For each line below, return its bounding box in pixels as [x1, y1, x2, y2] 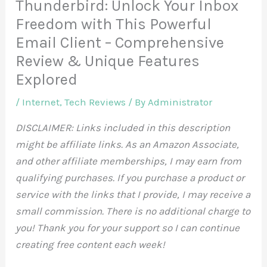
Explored [15, 70, 78, 89]
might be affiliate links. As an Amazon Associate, [15, 138, 240, 150]
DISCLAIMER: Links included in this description [15, 121, 231, 133]
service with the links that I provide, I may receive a [15, 188, 251, 200]
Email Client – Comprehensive [15, 33, 225, 52]
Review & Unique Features [15, 51, 200, 70]
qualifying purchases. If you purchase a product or [15, 171, 245, 184]
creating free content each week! [15, 238, 166, 250]
